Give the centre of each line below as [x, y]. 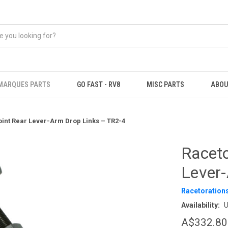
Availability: [201, 205]
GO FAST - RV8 [99, 84]
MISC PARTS [166, 84]
